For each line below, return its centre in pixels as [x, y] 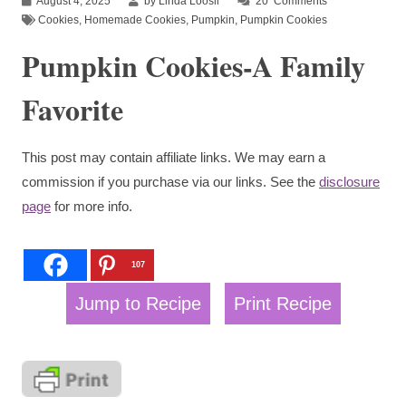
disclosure [349, 181]
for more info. [92, 206]
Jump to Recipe [138, 303]
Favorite [72, 109]
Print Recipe [282, 303]
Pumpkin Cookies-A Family [193, 65]
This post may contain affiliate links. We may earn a [174, 157]
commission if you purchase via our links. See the [170, 181]
